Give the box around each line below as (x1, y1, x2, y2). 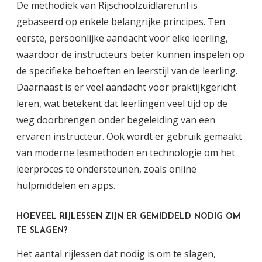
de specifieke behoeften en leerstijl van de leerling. (16, 64, 237, 78)
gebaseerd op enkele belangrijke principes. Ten (16, 15, 225, 29)
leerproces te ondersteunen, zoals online (16, 163, 196, 176)
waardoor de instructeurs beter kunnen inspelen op (16, 48, 244, 61)
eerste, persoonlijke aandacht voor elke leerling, (16, 32, 228, 45)
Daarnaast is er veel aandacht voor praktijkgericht (16, 81, 236, 94)
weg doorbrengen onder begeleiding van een (16, 113, 215, 127)
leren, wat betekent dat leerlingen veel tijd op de (16, 97, 227, 111)
